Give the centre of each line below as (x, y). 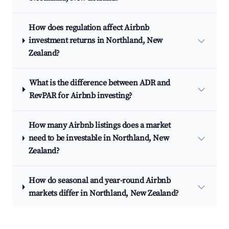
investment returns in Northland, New (96, 40)
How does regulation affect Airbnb (89, 28)
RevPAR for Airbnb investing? (81, 96)
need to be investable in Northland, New (99, 138)
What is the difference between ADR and (100, 83)
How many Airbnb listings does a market (99, 125)
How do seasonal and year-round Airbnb (100, 180)
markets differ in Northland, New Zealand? (104, 193)
